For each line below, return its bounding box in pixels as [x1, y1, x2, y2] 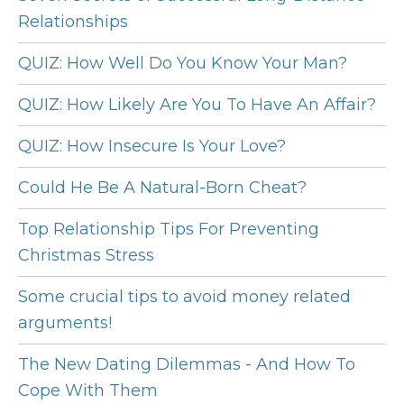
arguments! [18, 313, 112, 334]
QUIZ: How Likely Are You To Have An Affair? [18, 95, 376, 115]
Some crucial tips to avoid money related [18, 287, 351, 308]
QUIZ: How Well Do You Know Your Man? [18, 53, 347, 74]
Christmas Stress [18, 245, 154, 266]
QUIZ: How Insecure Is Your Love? [18, 136, 286, 157]
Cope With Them [18, 381, 158, 401]
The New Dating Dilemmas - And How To [18, 354, 355, 375]
